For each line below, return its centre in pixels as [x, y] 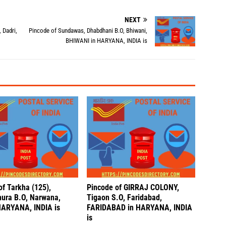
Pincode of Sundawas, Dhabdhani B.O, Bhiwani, [88, 31]
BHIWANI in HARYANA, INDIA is [107, 41]
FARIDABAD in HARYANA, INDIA [140, 208]
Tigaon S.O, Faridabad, [125, 198]
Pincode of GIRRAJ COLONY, [133, 188]
